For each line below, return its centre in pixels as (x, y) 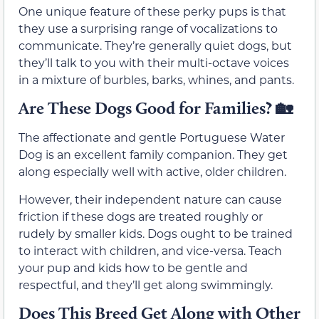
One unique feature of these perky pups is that (152, 11)
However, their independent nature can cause (150, 199)
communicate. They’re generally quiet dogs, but (155, 45)
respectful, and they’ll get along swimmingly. (146, 284)
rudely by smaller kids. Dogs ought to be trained (156, 233)
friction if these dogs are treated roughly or (141, 216)
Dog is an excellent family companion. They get (153, 155)
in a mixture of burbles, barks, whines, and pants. (156, 79)
